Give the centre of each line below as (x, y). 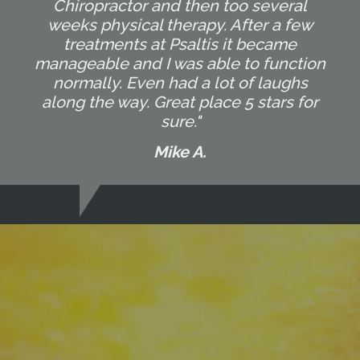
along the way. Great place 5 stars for (180, 102)
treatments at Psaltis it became (180, 44)
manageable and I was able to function (180, 63)
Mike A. (180, 151)
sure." (180, 121)
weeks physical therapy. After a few (180, 25)
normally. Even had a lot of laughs (180, 82)
